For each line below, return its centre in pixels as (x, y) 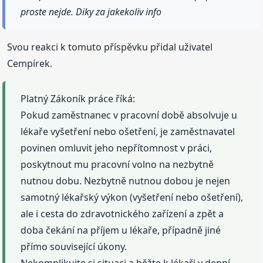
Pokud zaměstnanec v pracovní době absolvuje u (129, 115)
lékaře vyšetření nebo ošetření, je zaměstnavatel (128, 132)
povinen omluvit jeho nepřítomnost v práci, (117, 148)
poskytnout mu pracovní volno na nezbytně (117, 165)
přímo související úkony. (74, 247)
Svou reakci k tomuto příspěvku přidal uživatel (110, 47)
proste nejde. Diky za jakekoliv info (91, 12)
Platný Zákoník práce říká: (78, 99)
